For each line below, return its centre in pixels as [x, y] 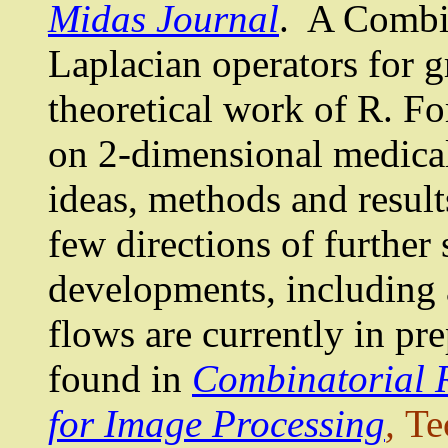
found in [120, 379]
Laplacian [125, 64]
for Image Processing [216, 424]
